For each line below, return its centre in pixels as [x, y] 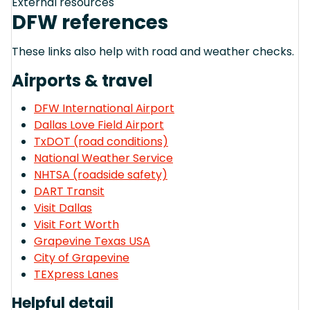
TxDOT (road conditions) [101, 141]
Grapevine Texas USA [92, 241]
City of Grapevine [82, 257]
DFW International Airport [104, 108]
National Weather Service [103, 158]
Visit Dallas [63, 208]
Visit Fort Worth [76, 224]
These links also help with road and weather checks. [153, 51]
